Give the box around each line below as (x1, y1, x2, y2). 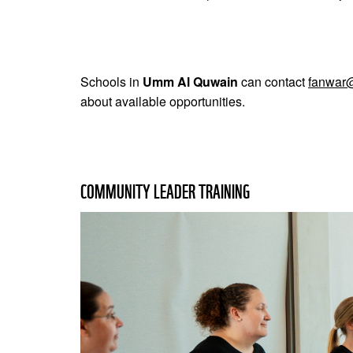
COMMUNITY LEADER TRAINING (80, 180, 250, 203)
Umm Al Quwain (143, 72, 238, 91)
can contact (238, 72, 308, 91)
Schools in (80, 72, 143, 91)
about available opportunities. (80, 92, 245, 110)
